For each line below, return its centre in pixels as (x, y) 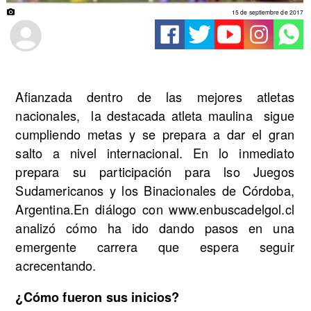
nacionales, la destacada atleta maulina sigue (155, 116)
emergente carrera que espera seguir (155, 247)
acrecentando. (56, 266)
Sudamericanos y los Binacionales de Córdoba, (155, 191)
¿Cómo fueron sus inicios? (98, 297)
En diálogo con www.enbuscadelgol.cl (184, 209)
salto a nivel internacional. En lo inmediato (155, 153)
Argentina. (45, 209)
